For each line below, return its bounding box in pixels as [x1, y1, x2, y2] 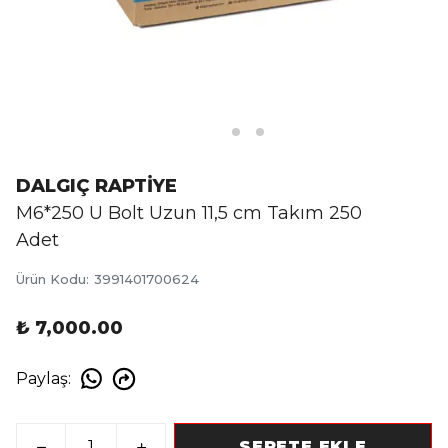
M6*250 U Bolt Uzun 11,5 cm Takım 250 [16, 202, 362, 224]
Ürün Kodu [16, 271, 86, 287]
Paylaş [16, 368, 68, 388]
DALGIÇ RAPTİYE [16, 175, 177, 197]
